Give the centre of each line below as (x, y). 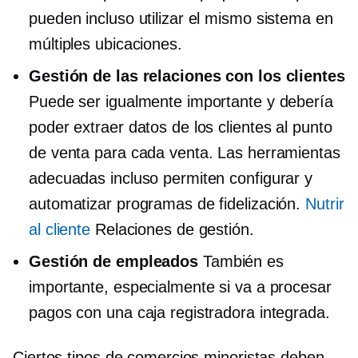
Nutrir (325, 204)
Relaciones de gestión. (172, 229)
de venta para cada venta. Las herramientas (185, 153)
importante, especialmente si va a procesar (180, 287)
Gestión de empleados (113, 261)
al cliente (60, 229)
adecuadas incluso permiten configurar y (171, 178)
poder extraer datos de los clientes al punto (181, 127)
